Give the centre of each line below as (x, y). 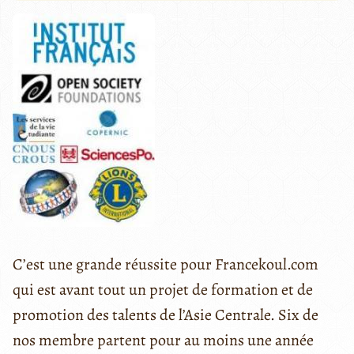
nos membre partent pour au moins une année (163, 340)
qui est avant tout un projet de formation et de (163, 289)
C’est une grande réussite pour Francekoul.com (166, 264)
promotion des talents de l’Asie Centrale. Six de (166, 314)
